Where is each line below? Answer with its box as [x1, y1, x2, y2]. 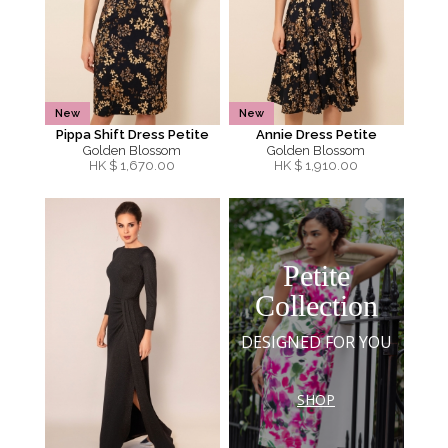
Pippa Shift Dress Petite [55, 127, 209, 142]
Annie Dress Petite [255, 127, 377, 142]
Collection [254, 288, 378, 322]
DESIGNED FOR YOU [240, 330, 392, 353]
